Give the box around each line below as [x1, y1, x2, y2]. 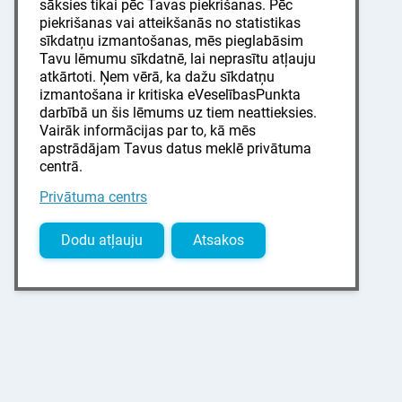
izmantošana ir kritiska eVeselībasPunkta [39, 86, 301, 103]
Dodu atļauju [61, 232, 143, 249]
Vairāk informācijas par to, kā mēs [39, 122, 256, 139]
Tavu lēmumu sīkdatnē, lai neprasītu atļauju [39, 50, 316, 67]
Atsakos [193, 232, 244, 249]
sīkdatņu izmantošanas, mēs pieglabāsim [39, 32, 303, 49]
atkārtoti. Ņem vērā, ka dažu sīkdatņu [39, 68, 275, 85]
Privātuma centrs [39, 188, 147, 205]
